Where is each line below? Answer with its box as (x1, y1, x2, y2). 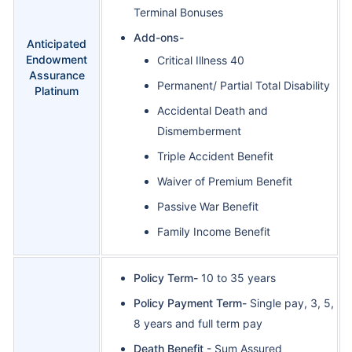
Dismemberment (157, 124, 241, 138)
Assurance (28, 68, 85, 82)
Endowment (26, 53, 87, 67)
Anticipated (27, 37, 86, 51)
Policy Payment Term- (134, 296, 250, 310)
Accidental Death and (157, 104, 268, 118)
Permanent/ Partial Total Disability (157, 79, 330, 93)
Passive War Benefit (157, 200, 258, 214)
